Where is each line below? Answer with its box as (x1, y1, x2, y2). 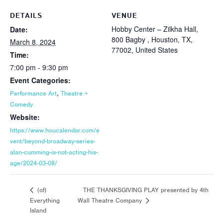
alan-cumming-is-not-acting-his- (10, 148, 98, 157)
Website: (10, 112, 40, 122)
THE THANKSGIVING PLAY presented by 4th (83, 185, 209, 194)
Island (30, 206, 46, 215)
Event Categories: (10, 75, 71, 86)
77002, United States (111, 45, 178, 55)
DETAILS (10, 11, 42, 21)
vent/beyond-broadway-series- (10, 137, 95, 146)
